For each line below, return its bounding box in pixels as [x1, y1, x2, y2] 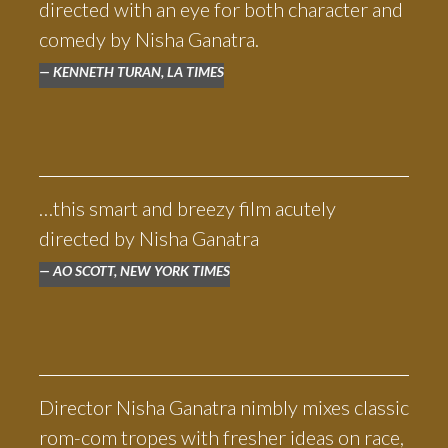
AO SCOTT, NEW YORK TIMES [52, 262, 230, 279]
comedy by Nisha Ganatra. [38, 27, 259, 51]
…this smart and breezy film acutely [38, 196, 336, 220]
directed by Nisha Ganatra [38, 226, 259, 250]
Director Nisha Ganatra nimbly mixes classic [38, 395, 409, 419]
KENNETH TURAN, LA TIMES [52, 63, 224, 80]
